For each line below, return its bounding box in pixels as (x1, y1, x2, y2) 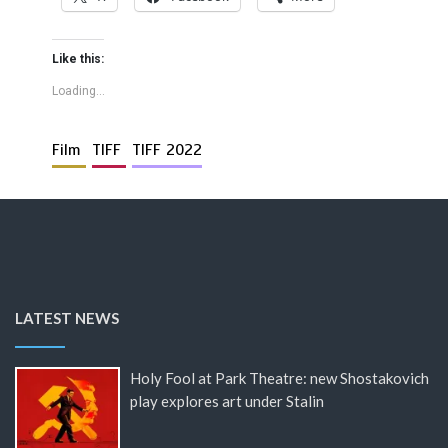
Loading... (52, 83, 106, 98)
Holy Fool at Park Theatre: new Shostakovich (129, 368, 429, 387)
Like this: (52, 51, 105, 66)
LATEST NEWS (15, 308, 119, 327)
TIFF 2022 (132, 139, 203, 160)
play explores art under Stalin (129, 391, 324, 410)
